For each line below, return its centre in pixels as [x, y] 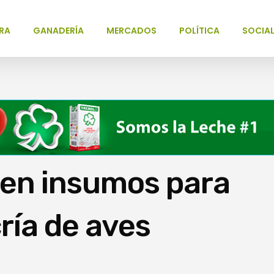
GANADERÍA [58, 31]
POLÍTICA [199, 31]
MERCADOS [131, 31]
